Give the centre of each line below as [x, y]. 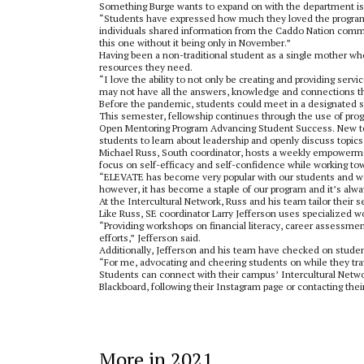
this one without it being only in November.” [195, 43]
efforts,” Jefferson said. [150, 238]
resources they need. [146, 67]
